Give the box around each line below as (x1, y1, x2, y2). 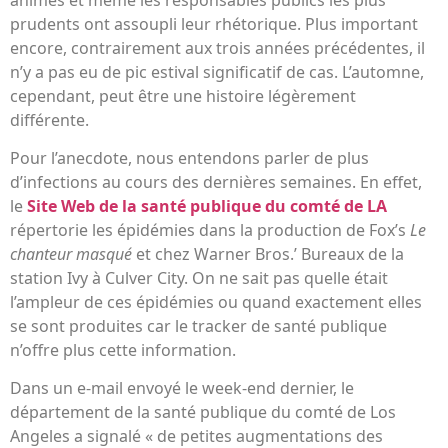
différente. (10, 108, 89, 131)
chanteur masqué (10, 242, 132, 265)
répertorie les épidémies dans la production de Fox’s (10, 218, 410, 241)
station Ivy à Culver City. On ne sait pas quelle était (10, 266, 388, 289)
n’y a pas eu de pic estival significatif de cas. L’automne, (10, 60, 424, 83)
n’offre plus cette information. (10, 338, 236, 361)
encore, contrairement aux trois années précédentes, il (10, 36, 425, 59)
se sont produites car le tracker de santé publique (10, 314, 387, 337)
